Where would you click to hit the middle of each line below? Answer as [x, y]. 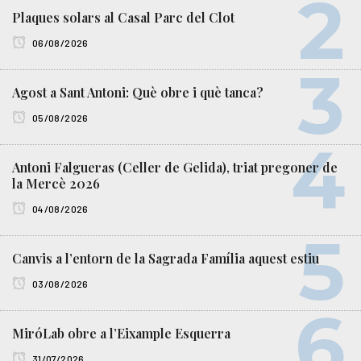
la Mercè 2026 [56, 184]
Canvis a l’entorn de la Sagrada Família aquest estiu [166, 259]
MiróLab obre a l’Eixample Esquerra [121, 334]
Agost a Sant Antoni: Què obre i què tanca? [138, 93]
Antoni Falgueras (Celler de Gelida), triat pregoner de [175, 168]
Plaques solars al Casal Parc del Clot [123, 18]
